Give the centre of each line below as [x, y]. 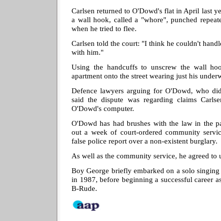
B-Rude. [84, 188]
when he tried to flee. [104, 28]
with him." [88, 52]
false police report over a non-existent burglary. [145, 141]
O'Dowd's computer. [103, 108]
